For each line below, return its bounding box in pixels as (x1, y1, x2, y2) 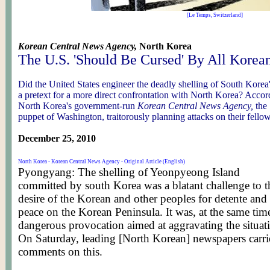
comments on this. (18, 245, 102, 258)
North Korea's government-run (18, 101, 137, 111)
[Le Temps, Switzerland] (186, 12, 243, 18)
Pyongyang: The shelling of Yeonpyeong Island (18, 166, 240, 178)
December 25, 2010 (18, 133, 96, 143)
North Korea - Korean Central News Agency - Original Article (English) (18, 159, 185, 165)
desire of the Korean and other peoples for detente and (18, 192, 267, 205)
